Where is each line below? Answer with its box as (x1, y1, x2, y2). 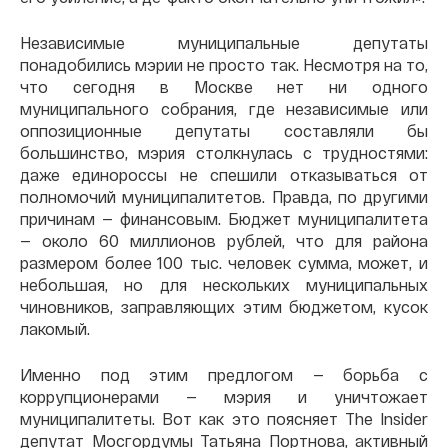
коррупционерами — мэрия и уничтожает (20, 386, 428, 406)
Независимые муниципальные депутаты (20, 32, 428, 52)
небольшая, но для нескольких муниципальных (20, 274, 428, 294)
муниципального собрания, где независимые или (20, 98, 428, 118)
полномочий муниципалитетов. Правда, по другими (20, 186, 428, 206)
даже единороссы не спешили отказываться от (20, 164, 428, 184)
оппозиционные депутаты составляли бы (20, 120, 428, 140)
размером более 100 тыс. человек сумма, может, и (20, 252, 428, 272)
